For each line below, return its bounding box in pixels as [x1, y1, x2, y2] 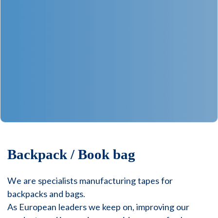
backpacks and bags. [7, 188, 85, 199]
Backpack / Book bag [7, 146, 135, 162]
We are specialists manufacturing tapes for [7, 175, 173, 186]
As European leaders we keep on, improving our [7, 201, 189, 212]
